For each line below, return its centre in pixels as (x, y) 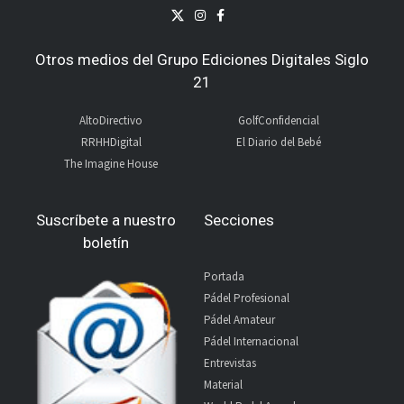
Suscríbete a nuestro (106, 220)
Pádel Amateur (239, 320)
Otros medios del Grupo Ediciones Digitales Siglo (202, 60)
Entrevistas (230, 363)
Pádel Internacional (251, 342)
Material (223, 385)
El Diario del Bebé (279, 142)
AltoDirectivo (111, 121)
